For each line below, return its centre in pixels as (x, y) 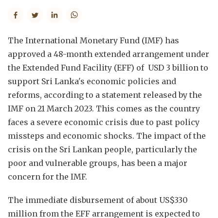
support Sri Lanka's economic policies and (92, 81)
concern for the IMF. (47, 176)
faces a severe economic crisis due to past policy (104, 122)
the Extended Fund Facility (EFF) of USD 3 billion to (108, 67)
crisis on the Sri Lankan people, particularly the (102, 149)
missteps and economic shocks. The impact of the (107, 136)
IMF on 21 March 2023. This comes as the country (104, 108)
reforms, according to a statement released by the (105, 95)
